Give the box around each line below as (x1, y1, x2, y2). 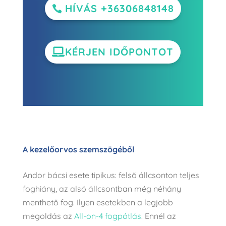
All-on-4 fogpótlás (74, 210, 141, 221)
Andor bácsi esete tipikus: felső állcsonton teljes (22, 169, 199, 180)
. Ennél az (141, 210, 176, 221)
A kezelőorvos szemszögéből (22, 144, 134, 154)
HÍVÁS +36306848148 (65, 2, 174, 15)
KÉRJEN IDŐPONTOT (65, 45, 174, 58)
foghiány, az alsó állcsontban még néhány (22, 183, 181, 194)
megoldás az (22, 210, 74, 221)
